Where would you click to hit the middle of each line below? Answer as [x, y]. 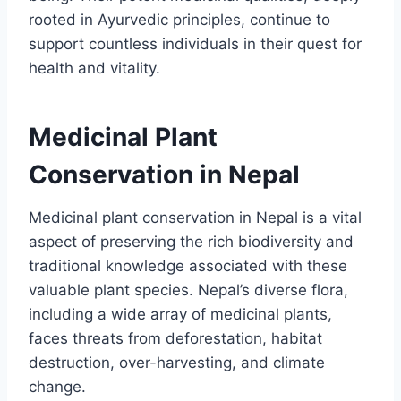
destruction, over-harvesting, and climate [177, 362]
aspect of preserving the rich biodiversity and [191, 241]
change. [57, 386]
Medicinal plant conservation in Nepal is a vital [195, 217]
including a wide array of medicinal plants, [180, 314]
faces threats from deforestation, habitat [175, 338]
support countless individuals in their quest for [195, 43]
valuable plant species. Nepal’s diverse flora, [188, 290]
